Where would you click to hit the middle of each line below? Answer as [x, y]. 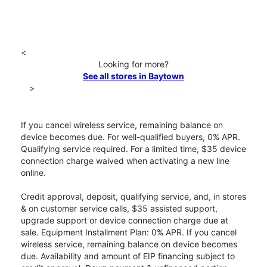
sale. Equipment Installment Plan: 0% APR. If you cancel [129, 232]
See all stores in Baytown [133, 76]
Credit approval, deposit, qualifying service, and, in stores [133, 197]
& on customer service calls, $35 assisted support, [119, 209]
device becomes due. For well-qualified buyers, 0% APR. [131, 137]
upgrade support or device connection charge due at [125, 221]
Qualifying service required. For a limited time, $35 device [133, 149]
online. [33, 173]
